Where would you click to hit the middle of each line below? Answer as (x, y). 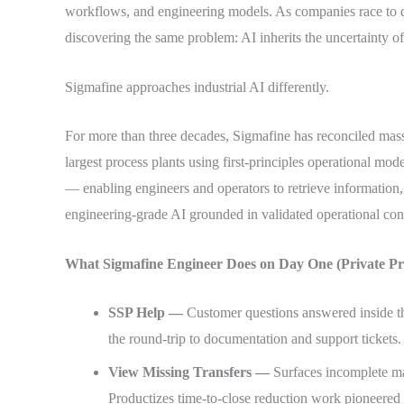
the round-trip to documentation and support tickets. (255, 339)
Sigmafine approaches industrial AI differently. (197, 87)
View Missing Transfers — (191, 372)
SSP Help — (147, 313)
